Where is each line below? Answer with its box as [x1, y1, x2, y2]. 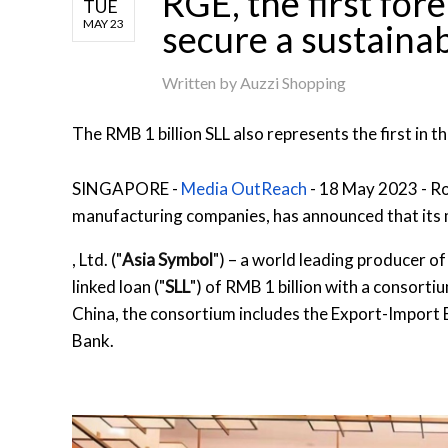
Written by [162, 73, 240, 93]
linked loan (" [72, 276, 165, 298]
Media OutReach [181, 178, 307, 200]
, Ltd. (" [72, 249, 122, 271]
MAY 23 [83, 16, 124, 32]
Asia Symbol [122, 249, 213, 271]
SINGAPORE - [72, 178, 181, 200]
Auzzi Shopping [240, 73, 346, 93]
